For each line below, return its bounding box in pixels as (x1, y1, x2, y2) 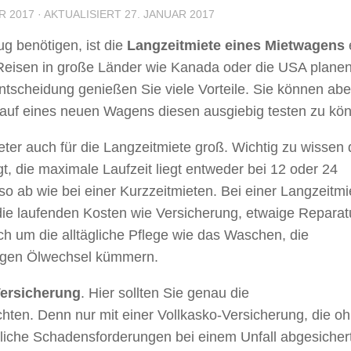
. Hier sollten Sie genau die (81, 284, 249, 301)
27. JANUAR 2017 (125, 7, 215, 20)
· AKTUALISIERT (34, 7, 125, 20)
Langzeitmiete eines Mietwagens (127, 37, 345, 53)
